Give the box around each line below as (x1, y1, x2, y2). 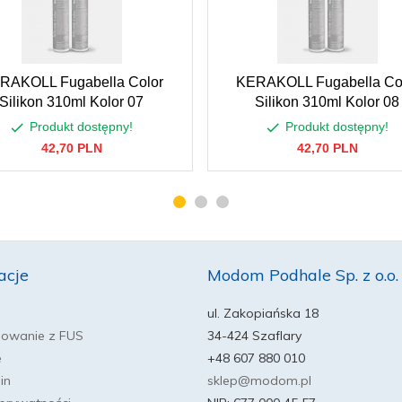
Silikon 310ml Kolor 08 (255, 94, 399, 109)
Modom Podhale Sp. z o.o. (206, 265, 398, 285)
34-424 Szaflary (206, 328, 301, 344)
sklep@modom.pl (206, 372, 311, 389)
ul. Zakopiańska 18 (206, 305, 319, 321)
